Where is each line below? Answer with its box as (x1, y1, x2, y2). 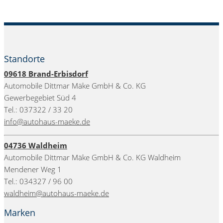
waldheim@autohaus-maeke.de (4, 188, 109, 199)
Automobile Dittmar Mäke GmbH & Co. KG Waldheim (4, 152, 181, 163)
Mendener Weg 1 (4, 164, 62, 175)
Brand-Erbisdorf (28, 68, 88, 79)
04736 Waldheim (4, 140, 67, 151)
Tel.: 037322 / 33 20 (4, 104, 73, 114)
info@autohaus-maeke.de (4, 116, 90, 126)
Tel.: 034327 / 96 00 (4, 176, 73, 187)
